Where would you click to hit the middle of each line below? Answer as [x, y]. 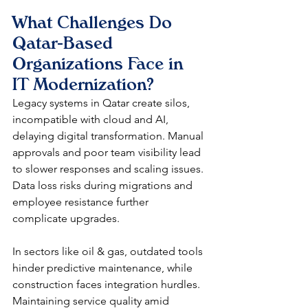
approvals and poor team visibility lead [108, 152]
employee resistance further [82, 201]
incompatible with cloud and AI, [92, 119]
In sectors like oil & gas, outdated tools [109, 251]
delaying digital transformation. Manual [109, 135]
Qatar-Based [65, 43]
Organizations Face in [100, 63]
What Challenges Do [95, 22]
